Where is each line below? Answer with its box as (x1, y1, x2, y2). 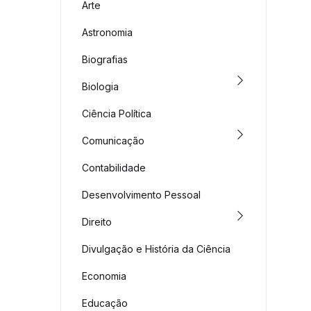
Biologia (82, 81, 119, 92)
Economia (82, 270, 126, 282)
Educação (82, 297, 128, 309)
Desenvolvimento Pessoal (82, 189, 201, 201)
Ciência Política (82, 108, 151, 119)
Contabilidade (82, 162, 146, 174)
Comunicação (82, 135, 144, 146)
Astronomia (82, 26, 133, 38)
